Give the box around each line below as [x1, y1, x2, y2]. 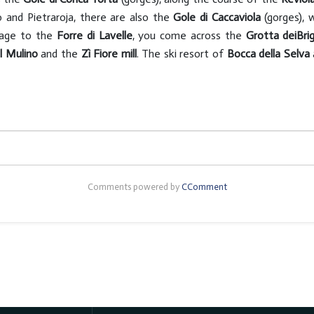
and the [37, 47, 81, 60]
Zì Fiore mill [81, 47, 137, 60]
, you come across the [132, 29, 246, 42]
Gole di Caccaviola [173, 11, 265, 24]
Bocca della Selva [226, 47, 310, 60]
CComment [181, 182, 227, 192]
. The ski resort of [136, 47, 227, 60]
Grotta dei [245, 29, 297, 42]
